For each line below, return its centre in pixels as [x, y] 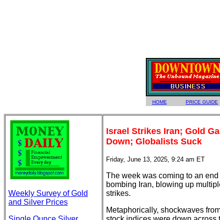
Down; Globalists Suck [154, 141]
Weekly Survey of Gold [48, 193]
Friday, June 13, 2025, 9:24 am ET [155, 159]
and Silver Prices [38, 202]
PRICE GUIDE [202, 102]
